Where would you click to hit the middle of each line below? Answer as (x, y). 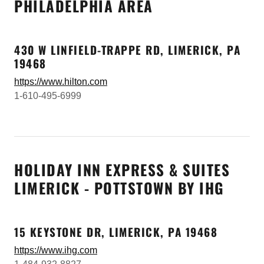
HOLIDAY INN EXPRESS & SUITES (122, 169)
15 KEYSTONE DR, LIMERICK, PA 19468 (116, 232)
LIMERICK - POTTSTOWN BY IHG (119, 188)
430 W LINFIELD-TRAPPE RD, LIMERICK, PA (127, 49)
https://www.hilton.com (61, 82)
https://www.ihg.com (56, 250)
